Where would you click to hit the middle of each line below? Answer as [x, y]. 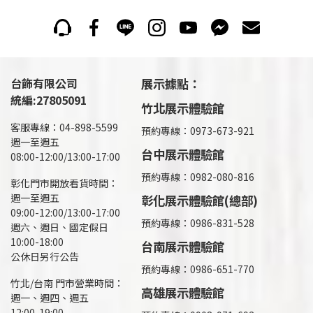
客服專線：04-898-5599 [64, 127]
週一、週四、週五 [50, 298]
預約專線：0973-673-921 [198, 131]
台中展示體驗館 [183, 154]
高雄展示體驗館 [183, 292]
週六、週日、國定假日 [59, 227]
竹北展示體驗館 [183, 108]
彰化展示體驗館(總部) [199, 200]
